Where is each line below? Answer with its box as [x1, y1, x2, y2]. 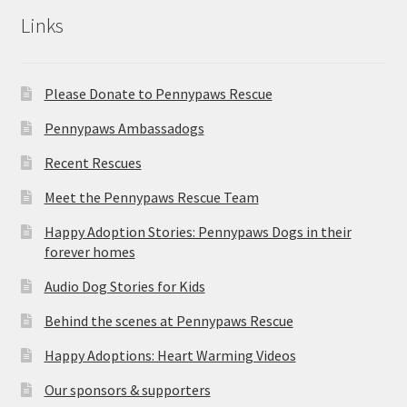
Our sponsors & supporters [44, 381, 211, 400]
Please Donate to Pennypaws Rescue [44, 84, 273, 104]
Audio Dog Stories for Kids [44, 277, 205, 296]
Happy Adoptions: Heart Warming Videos [44, 346, 296, 365]
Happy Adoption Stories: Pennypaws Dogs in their [44, 223, 352, 242]
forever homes [44, 243, 135, 262]
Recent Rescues [44, 154, 142, 173]
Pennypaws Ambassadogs [44, 119, 204, 138]
